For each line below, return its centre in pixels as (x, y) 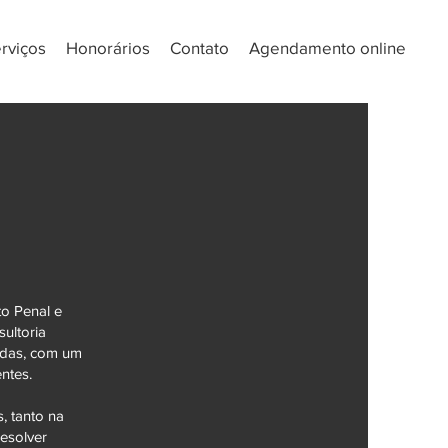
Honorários (108, 47)
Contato (199, 47)
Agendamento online (327, 47)
